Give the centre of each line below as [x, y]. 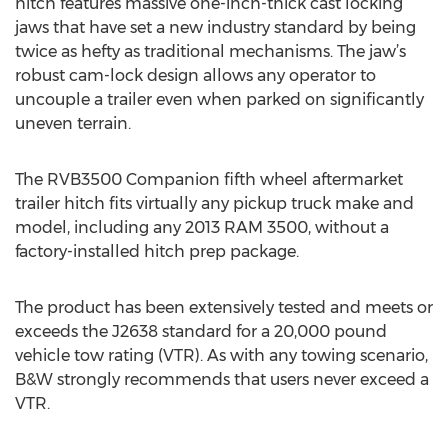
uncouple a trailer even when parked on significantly [219, 99]
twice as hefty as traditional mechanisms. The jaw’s [210, 51]
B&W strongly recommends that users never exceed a [222, 379]
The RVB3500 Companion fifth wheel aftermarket [209, 179]
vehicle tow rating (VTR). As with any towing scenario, [221, 355]
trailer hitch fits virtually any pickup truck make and [214, 203]
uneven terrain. [73, 123]
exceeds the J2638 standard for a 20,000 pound [201, 331]
